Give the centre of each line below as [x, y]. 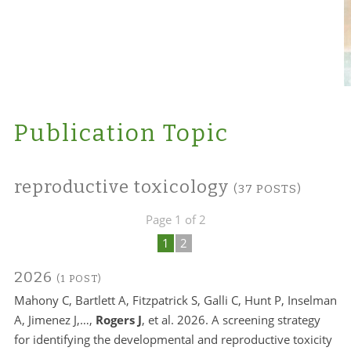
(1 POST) [79, 279]
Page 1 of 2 [175, 219]
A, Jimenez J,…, [54, 320]
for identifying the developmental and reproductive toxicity [173, 339]
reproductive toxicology [123, 187]
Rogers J [118, 320]
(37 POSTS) [267, 189]
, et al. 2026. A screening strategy [231, 320]
